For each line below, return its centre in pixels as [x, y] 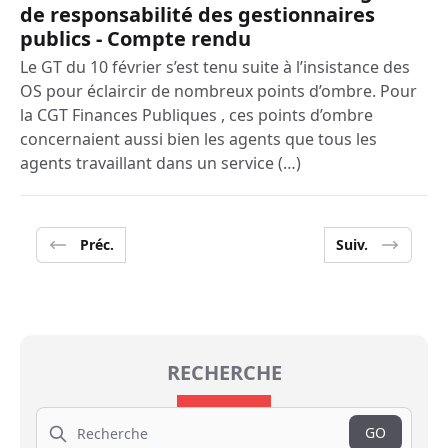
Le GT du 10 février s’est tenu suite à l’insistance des [215, 67]
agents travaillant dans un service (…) [160, 163]
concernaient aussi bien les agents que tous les [198, 139]
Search [58, 415]
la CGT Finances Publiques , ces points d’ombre [196, 115]
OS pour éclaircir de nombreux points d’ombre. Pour [218, 91]
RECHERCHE [224, 372]
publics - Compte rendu [135, 38]
